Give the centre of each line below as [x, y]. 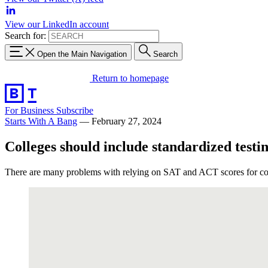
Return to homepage [130, 78]
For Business [31, 110]
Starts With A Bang [41, 121]
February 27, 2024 [127, 121]
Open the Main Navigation [82, 54]
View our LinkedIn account [57, 24]
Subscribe [75, 110]
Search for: [25, 36]
